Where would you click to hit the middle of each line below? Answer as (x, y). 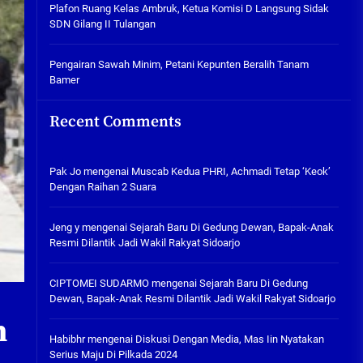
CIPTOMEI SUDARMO (99, 283)
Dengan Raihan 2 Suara (102, 187)
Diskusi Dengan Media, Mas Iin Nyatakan (229, 339)
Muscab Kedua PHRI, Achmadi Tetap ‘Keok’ (231, 171)
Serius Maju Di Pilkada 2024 (113, 354)
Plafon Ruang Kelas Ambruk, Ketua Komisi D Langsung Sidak (189, 9)
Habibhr (67, 339)
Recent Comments (115, 122)
